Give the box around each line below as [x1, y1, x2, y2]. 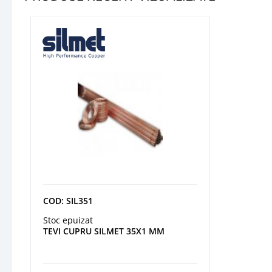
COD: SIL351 [43, 194, 93, 206]
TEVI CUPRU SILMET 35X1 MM [43, 225, 165, 237]
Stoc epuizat [43, 214, 93, 226]
